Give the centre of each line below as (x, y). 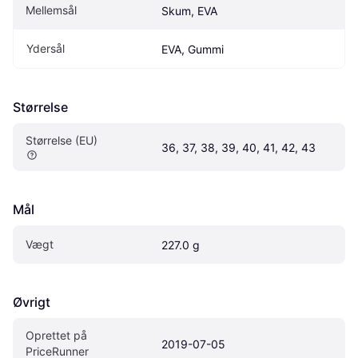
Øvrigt (32, 302)
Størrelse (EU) (62, 141)
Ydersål (46, 49)
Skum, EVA (189, 11)
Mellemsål (51, 10)
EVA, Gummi (193, 50)
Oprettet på (56, 336)
